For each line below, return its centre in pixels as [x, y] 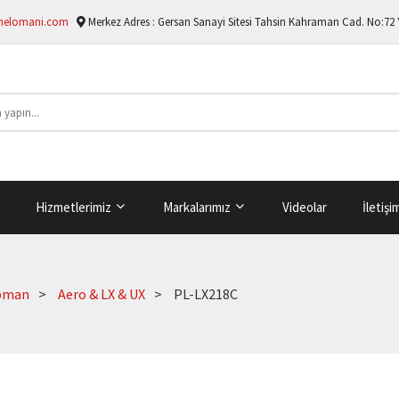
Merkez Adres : [122, 22]
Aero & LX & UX [102, 293]
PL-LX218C [206, 293]
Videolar [304, 207]
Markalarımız [198, 207]
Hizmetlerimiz [74, 207]
